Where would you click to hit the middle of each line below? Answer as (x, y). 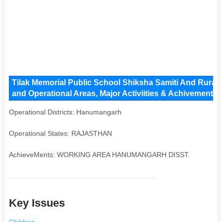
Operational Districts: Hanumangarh (65, 112)
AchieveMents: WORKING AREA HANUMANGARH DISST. (99, 154)
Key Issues (37, 203)
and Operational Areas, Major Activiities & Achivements (114, 93)
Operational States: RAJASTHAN (60, 133)
